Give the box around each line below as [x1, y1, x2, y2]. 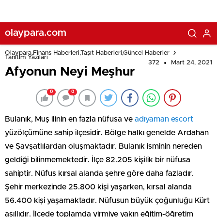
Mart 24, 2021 [171, 60, 212, 66]
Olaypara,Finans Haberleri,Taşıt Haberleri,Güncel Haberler [5, 49, 170, 56]
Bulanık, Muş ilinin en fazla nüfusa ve [5, 115, 135, 123]
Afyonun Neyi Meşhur [5, 65, 135, 78]
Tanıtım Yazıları [5, 54, 48, 61]
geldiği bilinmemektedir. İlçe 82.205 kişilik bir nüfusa [5, 156, 190, 164]
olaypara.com [5, 28, 66, 38]
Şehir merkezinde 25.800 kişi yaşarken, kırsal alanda [5, 183, 192, 191]
